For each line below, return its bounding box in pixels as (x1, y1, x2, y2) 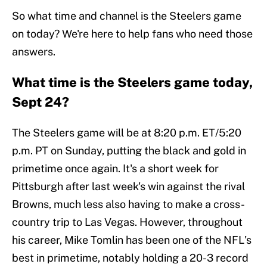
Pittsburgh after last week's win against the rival (12, 180, 245, 193)
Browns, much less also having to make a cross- (12, 198, 245, 211)
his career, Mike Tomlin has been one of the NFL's (12, 234, 252, 247)
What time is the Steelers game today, (12, 74, 253, 91)
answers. (12, 45, 55, 58)
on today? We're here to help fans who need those (12, 27, 253, 41)
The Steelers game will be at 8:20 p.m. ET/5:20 (12, 126, 241, 139)
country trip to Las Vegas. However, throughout (12, 216, 243, 229)
